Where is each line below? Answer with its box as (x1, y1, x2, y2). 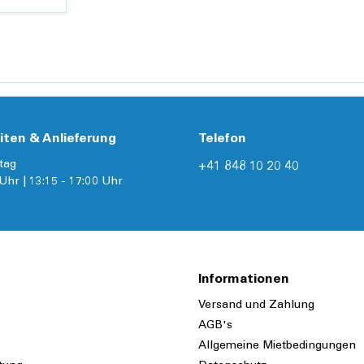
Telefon (198, 132, 246, 146)
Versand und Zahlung (198, 300, 314, 312)
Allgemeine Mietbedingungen (198, 340, 356, 353)
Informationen (198, 273, 289, 287)
